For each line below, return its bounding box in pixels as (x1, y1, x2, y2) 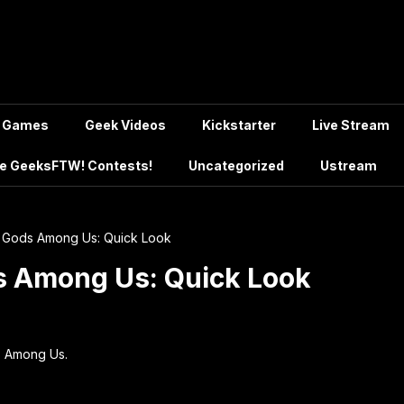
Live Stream (312, 117, 390, 133)
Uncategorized (188, 158, 284, 173)
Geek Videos (85, 117, 166, 133)
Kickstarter (202, 117, 276, 133)
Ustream (320, 158, 377, 173)
